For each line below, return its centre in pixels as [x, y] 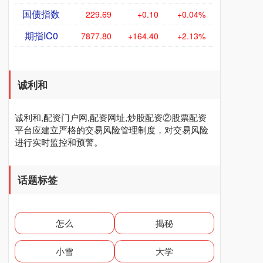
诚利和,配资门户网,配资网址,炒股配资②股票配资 [111, 117]
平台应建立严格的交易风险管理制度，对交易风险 [112, 130]
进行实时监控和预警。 [59, 142]
